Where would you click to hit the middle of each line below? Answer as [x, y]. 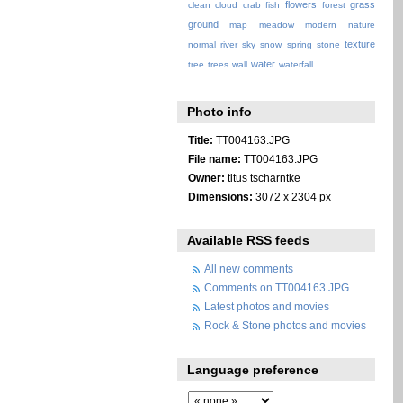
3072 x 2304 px [291, 196]
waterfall [296, 65]
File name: [214, 158]
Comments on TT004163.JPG [277, 288]
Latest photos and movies [267, 307]
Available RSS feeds [249, 241]
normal [201, 45]
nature [362, 25]
